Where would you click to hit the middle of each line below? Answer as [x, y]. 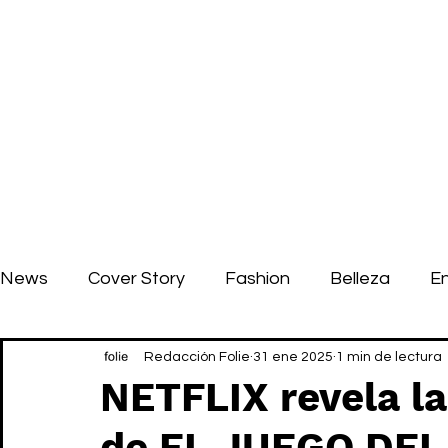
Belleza [360, 278]
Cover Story [136, 278]
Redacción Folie [197, 356]
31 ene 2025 [293, 356]
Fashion [257, 278]
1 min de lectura [389, 356]
